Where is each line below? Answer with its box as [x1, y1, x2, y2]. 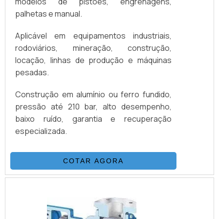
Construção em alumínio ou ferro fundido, [15, 88, 172, 100]
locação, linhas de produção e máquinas [15, 54, 172, 66]
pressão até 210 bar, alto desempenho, [15, 101, 172, 112]
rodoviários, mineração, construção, [15, 42, 172, 53]
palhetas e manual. [15, 8, 82, 19]
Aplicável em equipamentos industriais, [15, 30, 172, 41]
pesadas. [15, 66, 49, 78]
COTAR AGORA [63, 156, 124, 165]
